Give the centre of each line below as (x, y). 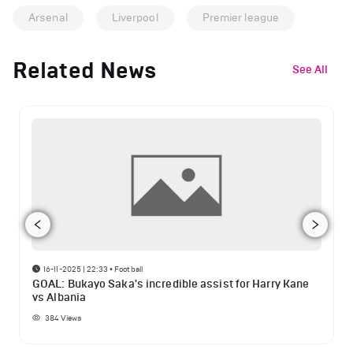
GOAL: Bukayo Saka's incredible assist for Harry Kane (171, 284)
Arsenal (48, 17)
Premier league (241, 17)
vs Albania (59, 298)
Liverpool (135, 17)
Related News (85, 70)
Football (128, 269)
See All (310, 70)
